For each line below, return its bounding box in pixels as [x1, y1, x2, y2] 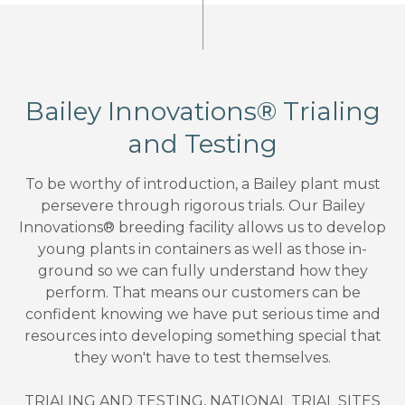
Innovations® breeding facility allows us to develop [19, 219, 386, 237]
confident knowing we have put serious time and [24, 306, 381, 324]
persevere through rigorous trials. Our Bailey [40, 197, 365, 215]
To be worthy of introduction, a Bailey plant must [24, 175, 381, 193]
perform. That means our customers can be [44, 284, 361, 302]
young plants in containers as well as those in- [38, 240, 367, 259]
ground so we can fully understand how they [37, 262, 368, 280]
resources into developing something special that [24, 327, 381, 345]
